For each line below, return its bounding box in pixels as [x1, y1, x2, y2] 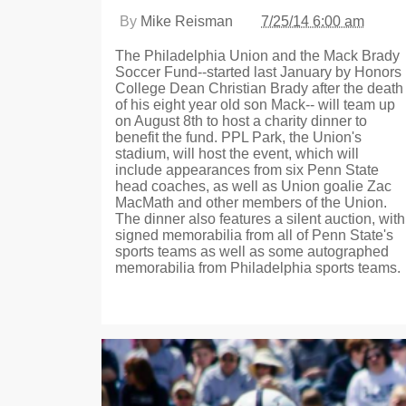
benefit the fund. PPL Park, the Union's [115, 129, 362, 145]
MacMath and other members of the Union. [115, 194, 387, 210]
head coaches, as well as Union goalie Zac [115, 178, 391, 194]
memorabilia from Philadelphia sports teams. [115, 259, 401, 275]
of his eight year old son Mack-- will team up [115, 96, 395, 112]
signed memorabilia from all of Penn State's [115, 227, 393, 243]
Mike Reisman [140, 13, 233, 29]
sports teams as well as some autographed [115, 243, 389, 259]
